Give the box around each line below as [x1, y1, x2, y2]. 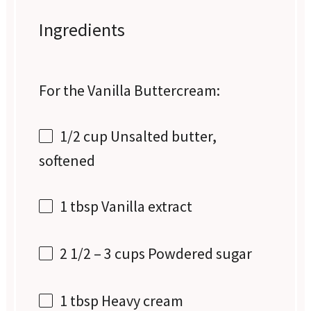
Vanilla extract [99, 196, 193, 217]
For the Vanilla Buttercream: [39, 80, 221, 100]
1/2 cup [60, 126, 108, 146]
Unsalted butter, [108, 126, 217, 146]
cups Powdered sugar [112, 244, 253, 264]
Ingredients [39, 17, 126, 41]
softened [39, 151, 96, 171]
